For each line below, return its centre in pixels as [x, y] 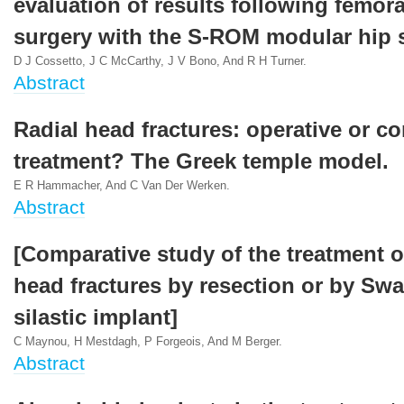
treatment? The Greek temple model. [201, 161]
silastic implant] [96, 317]
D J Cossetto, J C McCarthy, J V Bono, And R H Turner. [160, 61]
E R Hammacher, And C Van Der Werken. [122, 186]
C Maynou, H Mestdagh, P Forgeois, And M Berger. [148, 342]
